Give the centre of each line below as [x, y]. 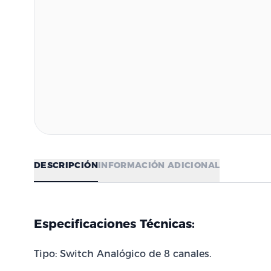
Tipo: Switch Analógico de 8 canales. [122, 254]
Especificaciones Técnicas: [114, 224]
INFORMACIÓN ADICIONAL [159, 165]
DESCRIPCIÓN [66, 165]
